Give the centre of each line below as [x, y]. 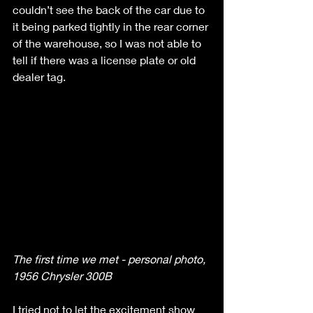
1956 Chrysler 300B [62, 275]
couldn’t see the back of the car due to [110, 9]
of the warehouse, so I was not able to [108, 43]
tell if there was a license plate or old [105, 59]
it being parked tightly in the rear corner [112, 26]
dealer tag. [41, 76]
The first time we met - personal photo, [110, 259]
